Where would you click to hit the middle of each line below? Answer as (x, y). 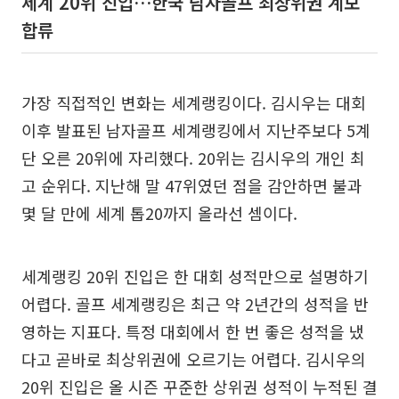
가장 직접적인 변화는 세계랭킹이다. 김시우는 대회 (194, 102)
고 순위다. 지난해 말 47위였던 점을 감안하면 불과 (192, 185)
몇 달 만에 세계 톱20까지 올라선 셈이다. (159, 212)
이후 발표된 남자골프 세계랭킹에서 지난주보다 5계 (196, 130)
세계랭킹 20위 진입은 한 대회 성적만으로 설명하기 (195, 276)
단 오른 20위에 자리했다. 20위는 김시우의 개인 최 (193, 157)
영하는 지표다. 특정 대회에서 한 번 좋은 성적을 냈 (193, 331)
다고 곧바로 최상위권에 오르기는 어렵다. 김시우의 (194, 358)
